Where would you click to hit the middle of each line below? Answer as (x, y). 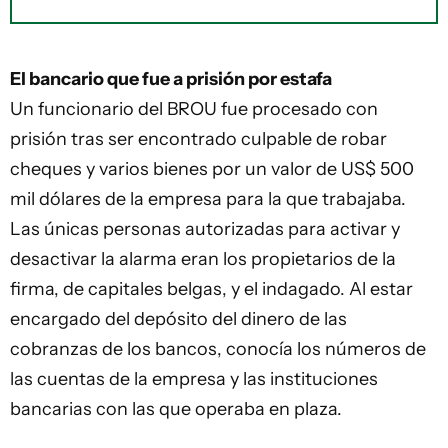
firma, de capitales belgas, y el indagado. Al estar (211, 289)
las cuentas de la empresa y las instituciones (194, 379)
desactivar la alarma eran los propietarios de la (203, 259)
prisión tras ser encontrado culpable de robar (198, 139)
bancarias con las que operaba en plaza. (176, 409)
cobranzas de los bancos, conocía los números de (218, 349)
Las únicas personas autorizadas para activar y (205, 229)
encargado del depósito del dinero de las (178, 319)
